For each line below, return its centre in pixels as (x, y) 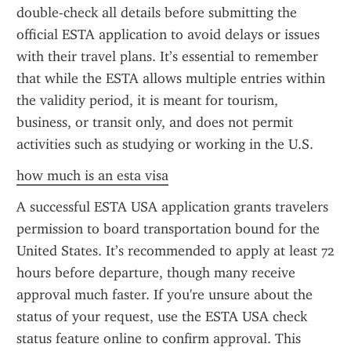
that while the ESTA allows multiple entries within (171, 78)
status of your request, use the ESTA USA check (162, 317)
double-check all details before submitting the (157, 13)
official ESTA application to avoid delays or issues (168, 34)
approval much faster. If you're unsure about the (165, 295)
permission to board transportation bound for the (168, 229)
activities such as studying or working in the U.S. (165, 144)
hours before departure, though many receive (156, 273)
